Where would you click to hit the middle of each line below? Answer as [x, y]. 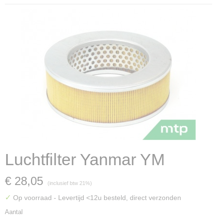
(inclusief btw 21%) [70, 183]
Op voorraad [32, 198]
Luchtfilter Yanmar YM [85, 159]
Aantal [14, 212]
